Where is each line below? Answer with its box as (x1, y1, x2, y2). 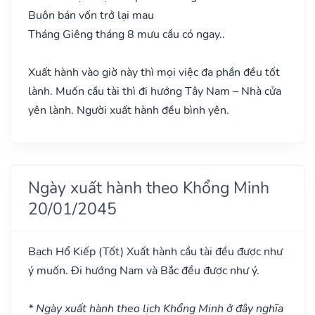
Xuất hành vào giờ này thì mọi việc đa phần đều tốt (28, 64, 280, 80)
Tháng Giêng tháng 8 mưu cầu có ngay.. (28, 26, 225, 42)
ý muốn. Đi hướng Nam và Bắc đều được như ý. (28, 262, 259, 278)
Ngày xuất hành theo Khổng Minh (28, 176, 269, 199)
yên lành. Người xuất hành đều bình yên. (28, 102, 229, 118)
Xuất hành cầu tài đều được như (124, 243, 283, 259)
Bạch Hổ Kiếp (28, 243, 98, 259)
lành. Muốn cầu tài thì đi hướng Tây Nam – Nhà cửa (28, 83, 281, 99)
